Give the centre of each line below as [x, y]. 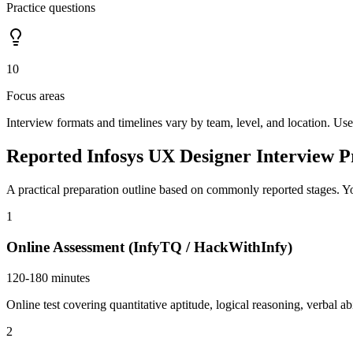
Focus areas [35, 96]
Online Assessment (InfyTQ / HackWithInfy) [149, 247]
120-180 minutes [48, 277]
